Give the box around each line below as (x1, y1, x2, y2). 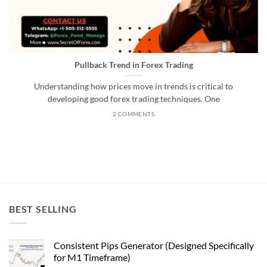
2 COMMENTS (112, 110, 155, 117)
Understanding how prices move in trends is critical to (34, 82, 233, 92)
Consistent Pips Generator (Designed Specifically (54, 240, 254, 252)
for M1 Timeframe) (54, 252, 131, 263)
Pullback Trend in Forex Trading (74, 60, 193, 70)
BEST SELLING (9, 203, 77, 215)
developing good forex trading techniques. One (47, 94, 220, 104)
